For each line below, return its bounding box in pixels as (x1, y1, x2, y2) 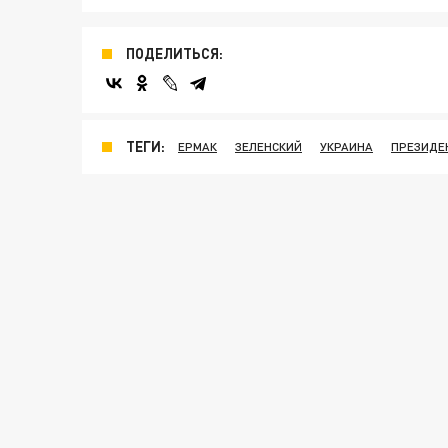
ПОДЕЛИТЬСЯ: (126, 45, 223, 62)
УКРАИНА (320, 139, 373, 154)
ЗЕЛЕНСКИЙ (235, 139, 302, 154)
